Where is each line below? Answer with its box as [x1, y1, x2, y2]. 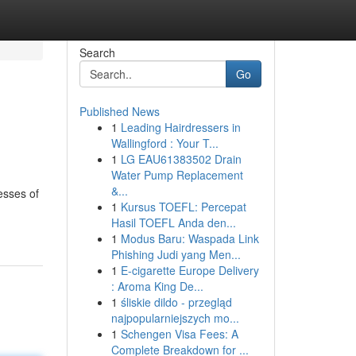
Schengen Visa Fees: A [120, 326, 238, 342]
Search [79, 44, 115, 60]
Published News [79, 103, 160, 119]
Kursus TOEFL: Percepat [120, 199, 246, 215]
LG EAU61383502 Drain [120, 151, 242, 167]
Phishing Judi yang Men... [110, 246, 241, 262]
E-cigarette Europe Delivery [120, 262, 259, 278]
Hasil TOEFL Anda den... [110, 215, 236, 230]
